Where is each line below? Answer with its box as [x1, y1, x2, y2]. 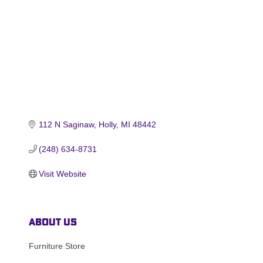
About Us [28, 215, 77, 228]
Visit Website [39, 168, 87, 178]
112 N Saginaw [39, 119, 95, 129]
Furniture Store [28, 241, 85, 251]
